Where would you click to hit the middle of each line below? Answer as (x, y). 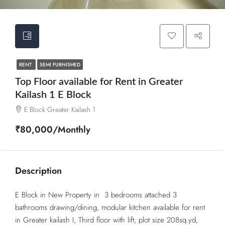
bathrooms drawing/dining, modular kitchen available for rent (110, 207)
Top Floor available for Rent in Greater (99, 82)
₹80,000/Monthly (53, 130)
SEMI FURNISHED (60, 65)
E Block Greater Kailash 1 (60, 109)
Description (38, 171)
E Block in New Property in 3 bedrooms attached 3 (96, 195)
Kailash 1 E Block (53, 95)
